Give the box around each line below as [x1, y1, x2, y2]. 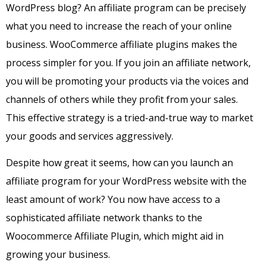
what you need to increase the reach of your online [6, 20, 232, 33]
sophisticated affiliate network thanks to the [6, 211, 202, 225]
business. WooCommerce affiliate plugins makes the [6, 38, 237, 51]
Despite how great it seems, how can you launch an [6, 156, 233, 170]
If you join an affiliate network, [115, 56, 251, 69]
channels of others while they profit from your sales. [6, 93, 238, 106]
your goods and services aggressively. [6, 130, 173, 143]
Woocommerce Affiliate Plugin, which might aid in [6, 230, 224, 243]
